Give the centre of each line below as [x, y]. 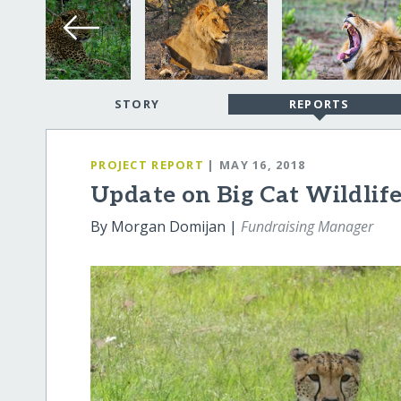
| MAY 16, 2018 [256, 165]
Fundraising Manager [307, 226]
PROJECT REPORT [147, 165]
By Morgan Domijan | [166, 226]
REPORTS [319, 103]
